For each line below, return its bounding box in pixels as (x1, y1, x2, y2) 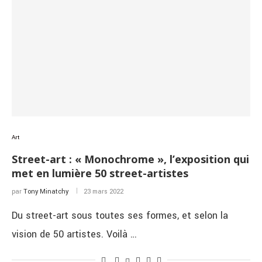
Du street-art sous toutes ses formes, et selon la (12, 209, 228, 222)
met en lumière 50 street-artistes (12, 166, 188, 180)
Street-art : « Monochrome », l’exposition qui (12, 152, 249, 166)
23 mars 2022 (84, 187, 123, 196)
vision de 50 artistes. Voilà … (12, 227, 137, 241)
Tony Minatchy (23, 187, 68, 196)
